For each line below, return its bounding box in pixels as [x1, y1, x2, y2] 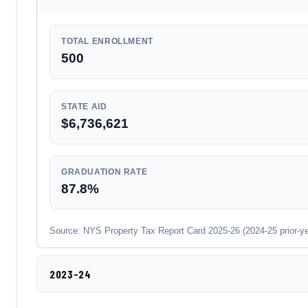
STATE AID [61, 102, 107, 111]
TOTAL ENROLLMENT [61, 36, 153, 46]
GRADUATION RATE [61, 167, 148, 177]
